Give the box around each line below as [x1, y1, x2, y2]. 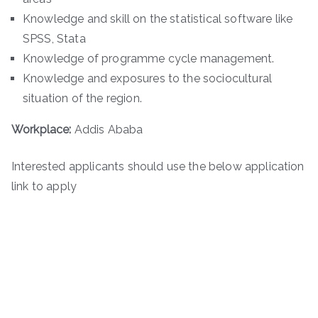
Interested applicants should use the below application [11, 159, 305, 173]
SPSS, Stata [23, 31, 86, 45]
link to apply [11, 179, 77, 193]
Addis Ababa [71, 122, 143, 136]
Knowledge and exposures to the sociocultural [23, 71, 273, 85]
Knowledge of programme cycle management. [23, 51, 275, 65]
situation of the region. [23, 91, 142, 105]
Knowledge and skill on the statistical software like [23, 11, 293, 26]
